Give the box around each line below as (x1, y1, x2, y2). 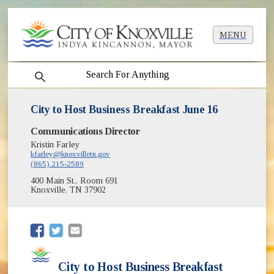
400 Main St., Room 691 (31, 176, 119, 186)
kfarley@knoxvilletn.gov (31, 149, 111, 159)
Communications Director (31, 125, 140, 138)
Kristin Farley (31, 140, 80, 150)
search (22, 64, 52, 75)
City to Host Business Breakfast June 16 (31, 103, 218, 116)
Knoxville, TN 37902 (31, 185, 106, 195)
